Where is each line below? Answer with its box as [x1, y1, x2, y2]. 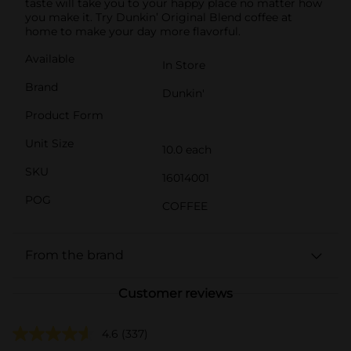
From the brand [25, 247, 124, 262]
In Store [162, 57, 205, 72]
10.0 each [162, 142, 212, 157]
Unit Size [25, 136, 74, 150]
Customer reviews [118, 285, 233, 301]
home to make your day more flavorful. [25, 24, 241, 38]
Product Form [25, 107, 103, 122]
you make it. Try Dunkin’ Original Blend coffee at [25, 9, 292, 24]
